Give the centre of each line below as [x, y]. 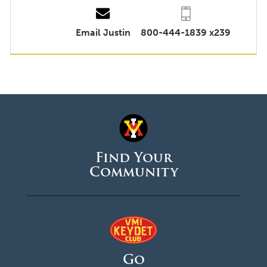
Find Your [133, 158]
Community [133, 172]
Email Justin [103, 32]
